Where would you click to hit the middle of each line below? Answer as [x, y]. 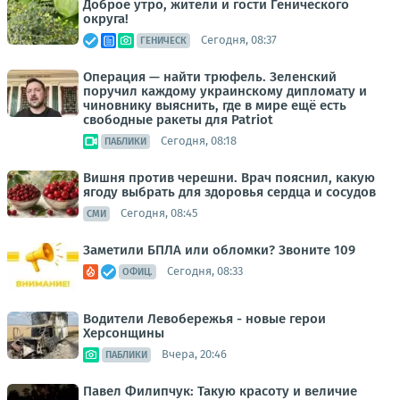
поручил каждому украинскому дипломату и [225, 91]
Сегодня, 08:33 [205, 271]
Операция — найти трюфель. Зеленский [210, 76]
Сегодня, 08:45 [159, 213]
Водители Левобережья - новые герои [204, 318]
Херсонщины [124, 333]
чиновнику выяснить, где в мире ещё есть [215, 105]
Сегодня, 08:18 [199, 141]
